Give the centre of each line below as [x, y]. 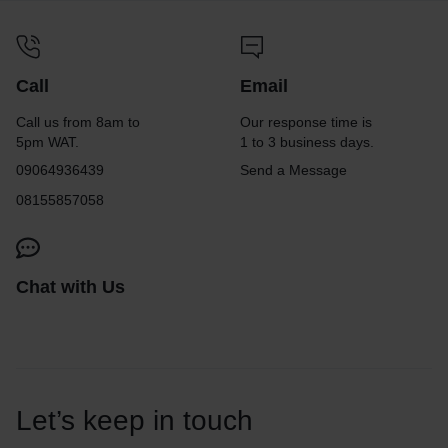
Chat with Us [70, 287]
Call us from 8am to [78, 122]
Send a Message [293, 170]
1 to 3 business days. [307, 142]
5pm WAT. [47, 142]
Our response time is [306, 122]
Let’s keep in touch [134, 420]
